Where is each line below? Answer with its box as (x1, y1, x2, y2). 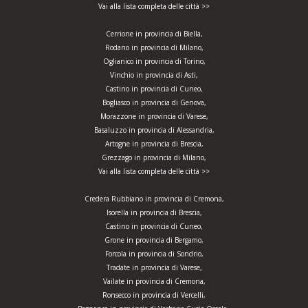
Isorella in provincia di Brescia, (106, 208, 202, 218)
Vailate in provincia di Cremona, (102, 276, 206, 287)
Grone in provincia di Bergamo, (104, 235, 203, 245)
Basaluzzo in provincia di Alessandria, (93, 125, 214, 135)
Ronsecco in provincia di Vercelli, (102, 290, 206, 300)
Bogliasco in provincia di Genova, (102, 98, 206, 108)
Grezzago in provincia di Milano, (102, 153, 206, 163)
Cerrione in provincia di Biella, (105, 29, 203, 39)
